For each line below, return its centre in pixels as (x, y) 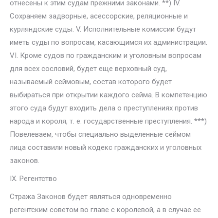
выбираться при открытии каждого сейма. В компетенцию (109, 95)
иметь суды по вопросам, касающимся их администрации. (109, 42)
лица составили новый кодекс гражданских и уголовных (106, 147)
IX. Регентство (33, 179)
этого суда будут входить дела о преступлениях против (104, 108)
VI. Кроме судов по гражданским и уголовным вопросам (106, 55)
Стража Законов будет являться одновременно (91, 197)
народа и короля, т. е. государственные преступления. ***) (108, 121)
